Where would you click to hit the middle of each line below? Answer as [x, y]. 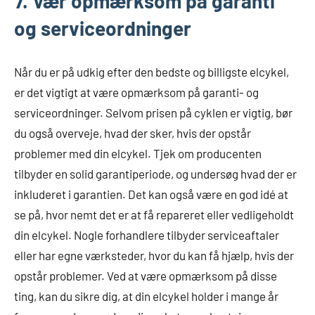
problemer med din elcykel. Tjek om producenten [138, 153]
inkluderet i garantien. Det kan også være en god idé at [151, 194]
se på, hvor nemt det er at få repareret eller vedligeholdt [154, 214]
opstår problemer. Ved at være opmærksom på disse [146, 276]
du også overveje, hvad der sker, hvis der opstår [133, 133]
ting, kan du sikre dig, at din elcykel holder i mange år [146, 296]
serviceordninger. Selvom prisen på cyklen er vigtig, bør [153, 112]
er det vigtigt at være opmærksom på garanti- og [136, 92]
